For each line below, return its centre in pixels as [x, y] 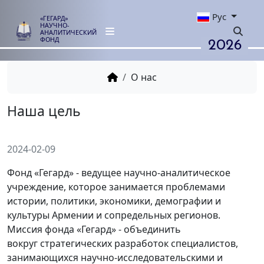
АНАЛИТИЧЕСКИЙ [76, 36]
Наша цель [55, 139]
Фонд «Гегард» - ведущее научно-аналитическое [119, 172]
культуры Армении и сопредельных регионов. [114, 215]
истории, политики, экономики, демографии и [114, 201]
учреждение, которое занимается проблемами [116, 187]
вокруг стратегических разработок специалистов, [123, 243]
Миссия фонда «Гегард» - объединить [94, 229]
